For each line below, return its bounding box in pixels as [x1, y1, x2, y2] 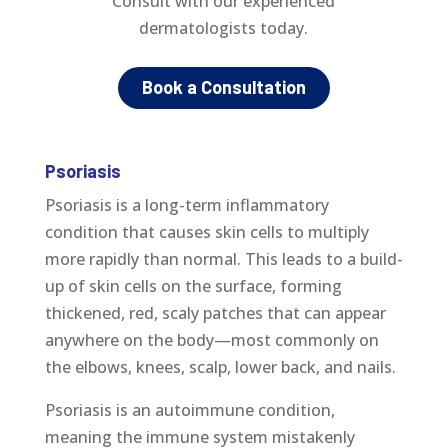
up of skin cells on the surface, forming [44, 274, 342, 297]
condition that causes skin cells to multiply [44, 220, 369, 243]
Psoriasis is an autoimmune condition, [44, 398, 335, 421]
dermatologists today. [139, 16, 309, 39]
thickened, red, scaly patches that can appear [44, 301, 386, 324]
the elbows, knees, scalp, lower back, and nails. [44, 355, 396, 378]
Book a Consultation [141, 75, 306, 98]
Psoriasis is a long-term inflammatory [44, 193, 329, 216]
